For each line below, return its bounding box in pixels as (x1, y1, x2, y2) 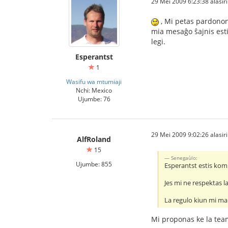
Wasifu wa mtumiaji (66, 77, 122, 85)
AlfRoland (77, 134, 111, 144)
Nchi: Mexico (76, 85, 112, 94)
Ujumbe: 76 (77, 94, 110, 103)
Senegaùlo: (171, 154, 198, 161)
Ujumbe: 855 (76, 159, 112, 168)
